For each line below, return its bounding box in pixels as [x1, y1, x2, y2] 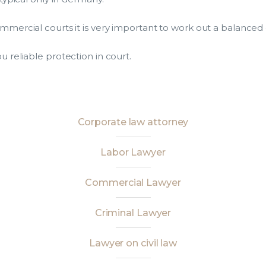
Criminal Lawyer [94, 207, 172, 218]
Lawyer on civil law [88, 237, 178, 249]
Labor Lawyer [100, 147, 166, 158]
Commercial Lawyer [85, 177, 181, 188]
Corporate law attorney [77, 116, 189, 128]
